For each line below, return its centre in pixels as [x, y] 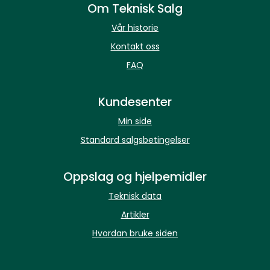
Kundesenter [135, 102]
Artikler [135, 215]
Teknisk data [135, 196]
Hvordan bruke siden [135, 233]
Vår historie [135, 28]
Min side [135, 121]
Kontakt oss [135, 46]
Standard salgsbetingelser [135, 140]
